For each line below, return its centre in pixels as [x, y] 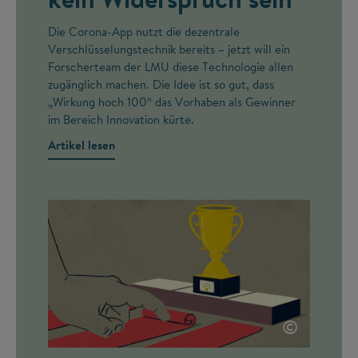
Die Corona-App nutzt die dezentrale [144, 31]
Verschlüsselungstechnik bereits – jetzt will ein [169, 49]
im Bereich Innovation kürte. [121, 119]
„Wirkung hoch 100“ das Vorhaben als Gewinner [172, 101]
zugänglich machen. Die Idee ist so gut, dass [161, 84]
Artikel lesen [82, 145]
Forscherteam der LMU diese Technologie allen [171, 66]
